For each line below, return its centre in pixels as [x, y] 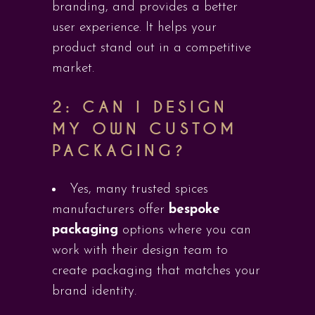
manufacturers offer [110, 210]
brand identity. [94, 291]
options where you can [185, 230]
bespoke [194, 210]
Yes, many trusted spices [139, 189]
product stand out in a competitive [152, 48]
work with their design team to [140, 251]
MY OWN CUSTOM [144, 129]
